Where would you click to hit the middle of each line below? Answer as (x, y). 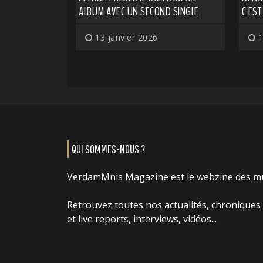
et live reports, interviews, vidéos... (142, 219)
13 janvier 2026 (125, 37)
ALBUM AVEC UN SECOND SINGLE (139, 11)
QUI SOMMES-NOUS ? (108, 149)
